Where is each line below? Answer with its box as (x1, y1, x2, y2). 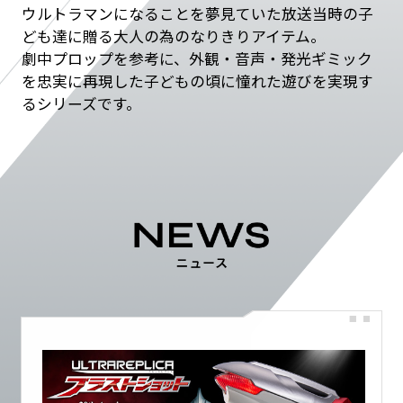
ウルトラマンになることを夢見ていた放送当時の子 (21, 2, 373, 24)
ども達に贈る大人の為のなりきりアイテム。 (21, 24, 326, 47)
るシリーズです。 (21, 92, 141, 114)
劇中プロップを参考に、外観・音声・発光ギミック (21, 47, 372, 69)
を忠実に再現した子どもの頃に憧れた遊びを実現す (21, 69, 373, 92)
